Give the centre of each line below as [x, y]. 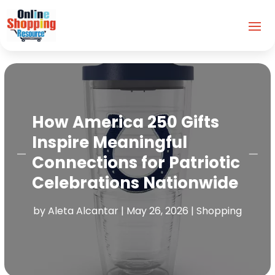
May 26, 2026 [157, 211]
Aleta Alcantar [83, 211]
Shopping [219, 211]
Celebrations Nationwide [135, 183]
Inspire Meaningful [110, 142]
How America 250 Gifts [126, 122]
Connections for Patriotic [136, 162]
